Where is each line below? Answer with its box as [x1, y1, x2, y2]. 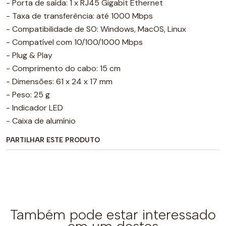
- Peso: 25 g [6, 89, 50, 100]
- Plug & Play [6, 50, 52, 61]
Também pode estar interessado [10, 206, 216, 223]
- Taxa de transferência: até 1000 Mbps [6, 11, 153, 21]
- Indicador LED [6, 102, 63, 113]
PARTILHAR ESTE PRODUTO [6, 136, 100, 144]
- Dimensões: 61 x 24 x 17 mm [6, 76, 112, 87]
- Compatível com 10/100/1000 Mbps [6, 37, 143, 47]
